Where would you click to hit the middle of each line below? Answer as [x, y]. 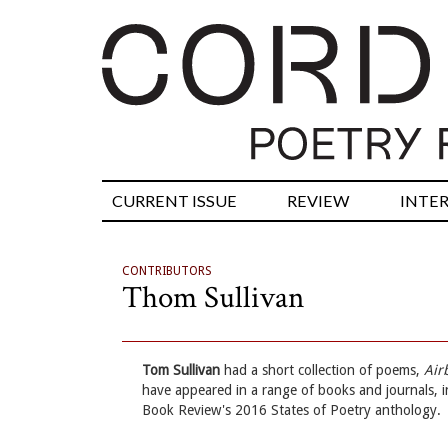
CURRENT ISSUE [174, 201]
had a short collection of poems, [322, 370]
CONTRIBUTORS [167, 271]
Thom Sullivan [213, 298]
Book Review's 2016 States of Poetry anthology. [291, 410]
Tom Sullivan [181, 370]
